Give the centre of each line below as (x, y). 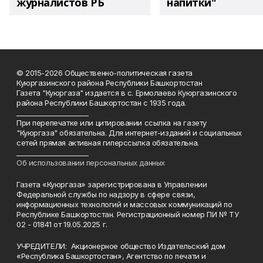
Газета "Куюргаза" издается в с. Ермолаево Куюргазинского (127, 93)
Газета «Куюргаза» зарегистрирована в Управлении (112, 185)
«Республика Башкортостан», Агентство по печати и (111, 256)
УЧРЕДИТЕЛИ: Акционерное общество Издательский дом (121, 246)
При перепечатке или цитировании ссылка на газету (112, 123)
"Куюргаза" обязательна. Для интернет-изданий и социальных (129, 133)
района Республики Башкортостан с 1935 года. (104, 103)
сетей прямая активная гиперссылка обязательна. (108, 143)
